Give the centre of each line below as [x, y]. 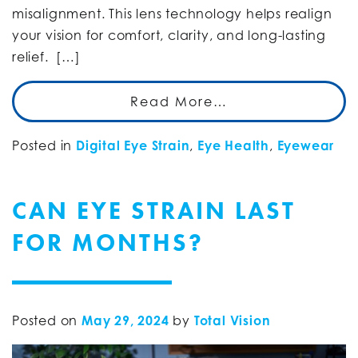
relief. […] [46, 56]
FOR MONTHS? [108, 243]
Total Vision [232, 320]
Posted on [47, 320]
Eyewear [306, 145]
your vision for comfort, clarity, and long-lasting [169, 35]
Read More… [179, 101]
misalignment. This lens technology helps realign [172, 13]
